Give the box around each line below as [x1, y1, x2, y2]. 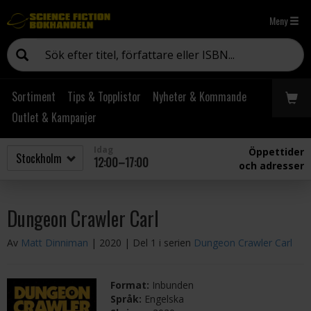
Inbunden [152, 278, 194, 292]
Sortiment [12, 88, 56, 105]
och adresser [239, 159, 304, 172]
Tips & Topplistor [67, 88, 141, 105]
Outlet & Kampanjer [12, 109, 96, 126]
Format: [110, 278, 153, 292]
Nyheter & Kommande [153, 88, 246, 105]
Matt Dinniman [21, 236, 88, 249]
